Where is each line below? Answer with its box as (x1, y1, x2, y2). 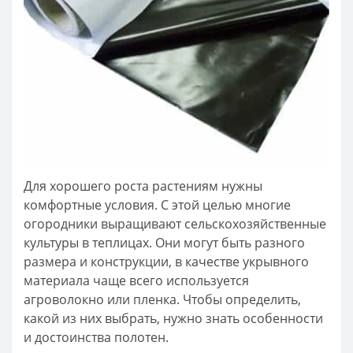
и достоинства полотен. (24, 328, 169, 346)
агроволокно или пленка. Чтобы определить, (24, 290, 301, 308)
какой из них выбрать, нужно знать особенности (24, 309, 323, 327)
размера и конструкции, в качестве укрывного (24, 252, 309, 270)
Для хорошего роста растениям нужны (24, 176, 262, 195)
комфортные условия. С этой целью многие (24, 195, 291, 214)
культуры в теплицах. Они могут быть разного (24, 233, 305, 251)
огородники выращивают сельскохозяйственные (24, 214, 326, 232)
